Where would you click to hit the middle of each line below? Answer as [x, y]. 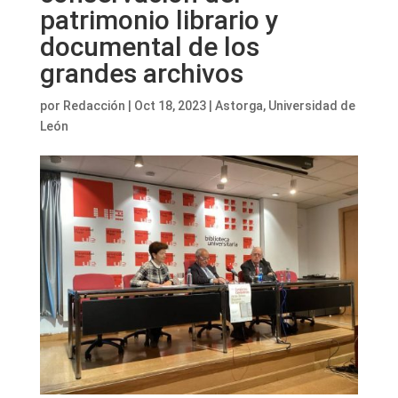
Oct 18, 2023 [170, 106]
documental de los [149, 47]
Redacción [94, 106]
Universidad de [311, 106]
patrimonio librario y [159, 20]
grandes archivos [141, 73]
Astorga [239, 106]
